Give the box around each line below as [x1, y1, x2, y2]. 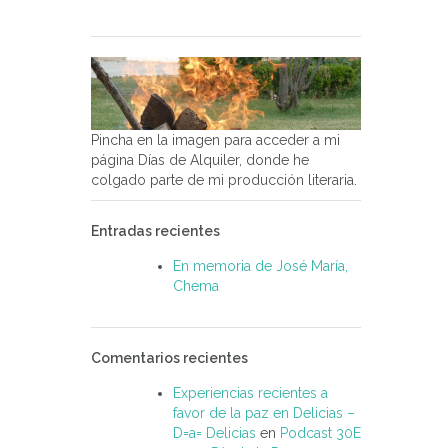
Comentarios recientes [91, 350, 248, 367]
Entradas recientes [91, 223, 220, 240]
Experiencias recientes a [173, 385, 328, 402]
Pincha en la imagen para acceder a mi [91, 132, 340, 149]
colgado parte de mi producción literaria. [91, 172, 357, 189]
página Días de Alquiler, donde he [91, 152, 309, 169]
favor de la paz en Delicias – [173, 405, 355, 422]
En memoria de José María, [173, 258, 348, 275]
